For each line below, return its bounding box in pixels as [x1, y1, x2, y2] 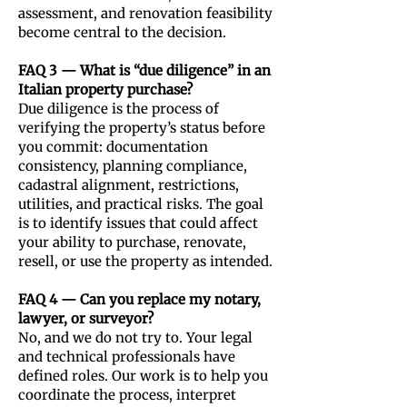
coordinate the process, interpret [18, 386, 236, 403]
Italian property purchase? [18, 81, 193, 98]
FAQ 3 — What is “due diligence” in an [18, 62, 271, 79]
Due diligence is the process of [18, 100, 219, 117]
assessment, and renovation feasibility [18, 5, 273, 22]
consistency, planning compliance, [18, 157, 247, 174]
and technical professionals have [18, 348, 235, 365]
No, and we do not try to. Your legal [18, 329, 253, 346]
